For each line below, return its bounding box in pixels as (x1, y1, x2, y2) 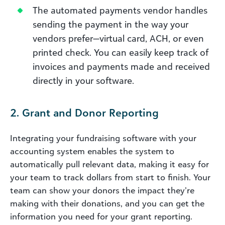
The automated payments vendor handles (33, 4, 207, 16)
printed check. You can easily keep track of (33, 46, 208, 58)
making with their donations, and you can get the (10, 198, 204, 208)
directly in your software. (33, 74, 134, 86)
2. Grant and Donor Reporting (10, 105, 159, 119)
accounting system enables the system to (10, 146, 174, 156)
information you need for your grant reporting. (10, 211, 192, 221)
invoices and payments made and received (33, 60, 210, 72)
